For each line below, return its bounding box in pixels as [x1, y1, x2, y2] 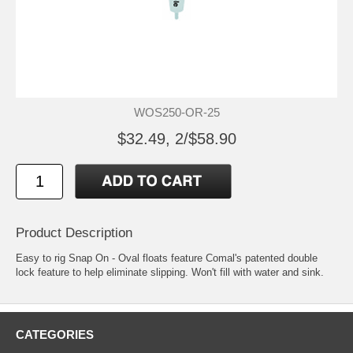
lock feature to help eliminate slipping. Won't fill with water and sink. [16, 266, 324, 278]
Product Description [16, 225, 132, 240]
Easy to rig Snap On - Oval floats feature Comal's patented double [16, 251, 318, 264]
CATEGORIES [16, 327, 94, 341]
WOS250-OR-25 [133, 105, 220, 119]
